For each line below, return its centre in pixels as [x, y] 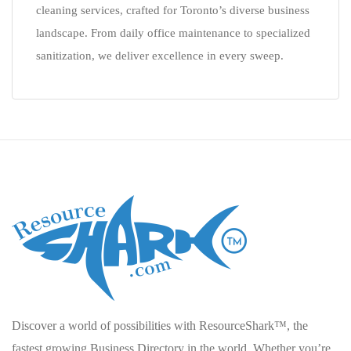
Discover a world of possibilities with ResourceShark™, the [160, 326]
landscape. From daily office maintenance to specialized [173, 33]
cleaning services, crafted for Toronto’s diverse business [173, 10]
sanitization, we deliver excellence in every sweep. [160, 56]
